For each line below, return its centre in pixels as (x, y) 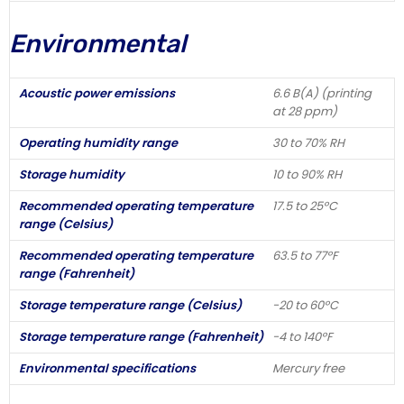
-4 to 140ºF (303, 336)
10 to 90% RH (307, 174)
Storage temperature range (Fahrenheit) (141, 336)
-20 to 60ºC (305, 305)
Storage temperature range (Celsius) (130, 305)
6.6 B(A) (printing (322, 93)
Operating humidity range (98, 142)
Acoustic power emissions (97, 93)
